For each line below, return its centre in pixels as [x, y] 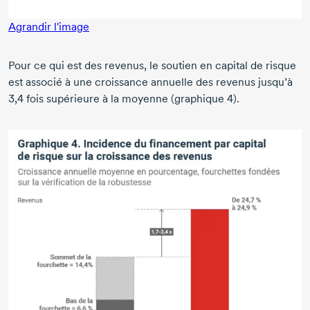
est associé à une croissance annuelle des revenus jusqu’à [151, 82]
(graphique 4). [205, 98]
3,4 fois [26, 98]
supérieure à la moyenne [107, 98]
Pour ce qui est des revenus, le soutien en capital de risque [152, 65]
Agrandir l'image [49, 26]
